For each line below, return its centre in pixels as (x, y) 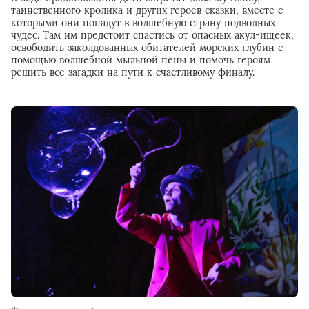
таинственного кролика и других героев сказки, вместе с (147, 10)
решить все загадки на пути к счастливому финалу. (133, 72)
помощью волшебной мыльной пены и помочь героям (141, 60)
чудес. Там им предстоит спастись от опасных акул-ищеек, (152, 35)
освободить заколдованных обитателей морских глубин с (147, 48)
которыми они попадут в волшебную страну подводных (143, 23)
